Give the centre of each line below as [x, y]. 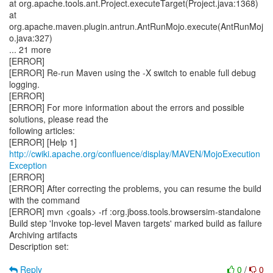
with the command [44, 200]
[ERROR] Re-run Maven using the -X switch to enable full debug [133, 73]
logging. [24, 84]
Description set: [39, 246]
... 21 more [30, 49]
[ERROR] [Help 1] [43, 142]
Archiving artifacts [43, 235]
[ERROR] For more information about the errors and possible [127, 107]
